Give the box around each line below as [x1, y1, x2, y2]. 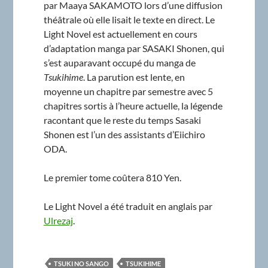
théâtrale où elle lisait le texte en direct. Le [43, 14, 215, 26]
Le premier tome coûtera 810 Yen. [43, 172, 181, 184]
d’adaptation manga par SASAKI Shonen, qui [43, 42, 224, 54]
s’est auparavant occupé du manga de [43, 57, 196, 69]
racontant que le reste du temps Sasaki [43, 114, 201, 126]
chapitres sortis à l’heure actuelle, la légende [43, 100, 223, 112]
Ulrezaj [43, 215, 73, 227]
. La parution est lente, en [83, 71, 185, 83]
